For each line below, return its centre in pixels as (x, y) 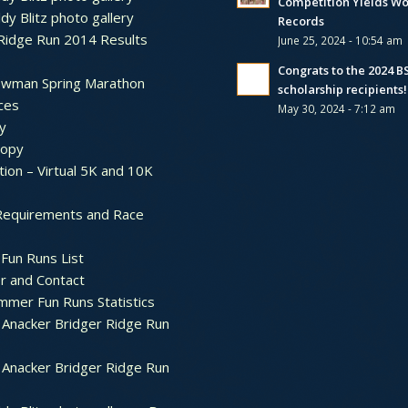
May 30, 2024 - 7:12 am (337, 108)
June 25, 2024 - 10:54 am (341, 40)
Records (301, 20)
